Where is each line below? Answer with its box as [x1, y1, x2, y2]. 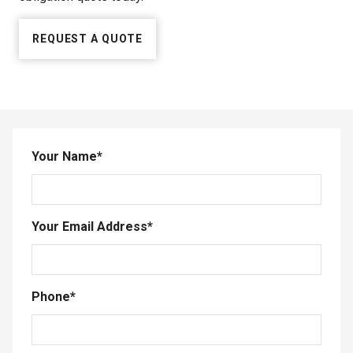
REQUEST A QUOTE [32, 32, 143, 46]
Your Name [32, 149, 97, 165]
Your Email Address [32, 219, 147, 235]
